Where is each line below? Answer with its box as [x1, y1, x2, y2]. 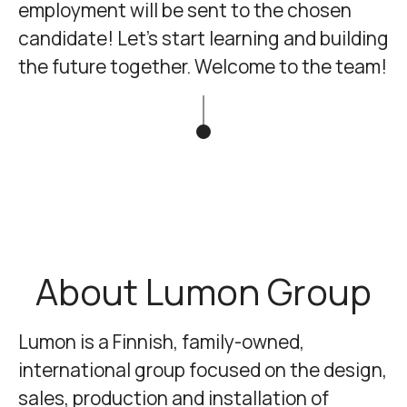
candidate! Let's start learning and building [18, 25, 389, 51]
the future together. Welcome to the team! [18, 53, 387, 79]
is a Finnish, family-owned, [76, 328, 304, 354]
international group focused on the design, [18, 356, 387, 382]
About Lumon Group [35, 265, 372, 316]
